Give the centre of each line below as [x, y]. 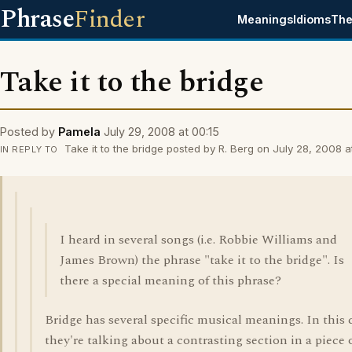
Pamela [79, 132]
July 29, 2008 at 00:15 [161, 132]
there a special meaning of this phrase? [170, 280]
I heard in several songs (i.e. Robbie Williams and [198, 240]
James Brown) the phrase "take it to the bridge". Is [202, 260]
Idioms [312, 19]
